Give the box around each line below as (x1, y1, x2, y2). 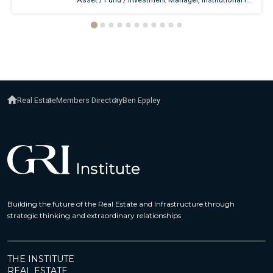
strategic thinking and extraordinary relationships (7, 211, 181, 221)
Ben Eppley (122, 96, 161, 105)
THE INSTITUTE (7, 253, 74, 265)
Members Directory (56, 96, 123, 105)
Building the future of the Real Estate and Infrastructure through (7, 199, 235, 209)
